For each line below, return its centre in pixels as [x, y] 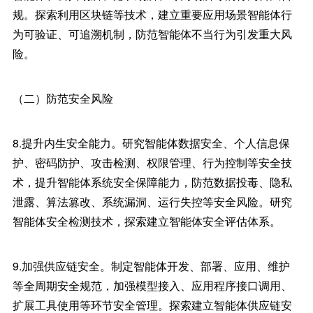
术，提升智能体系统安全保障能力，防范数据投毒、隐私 [152, 182]
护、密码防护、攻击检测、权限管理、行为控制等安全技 [152, 162]
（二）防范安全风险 [63, 98]
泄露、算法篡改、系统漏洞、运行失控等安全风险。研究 [152, 202]
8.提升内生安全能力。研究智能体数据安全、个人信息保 [151, 143]
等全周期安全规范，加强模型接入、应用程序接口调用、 [152, 285]
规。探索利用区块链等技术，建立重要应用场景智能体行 [152, 14]
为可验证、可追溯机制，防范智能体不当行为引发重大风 [152, 34]
